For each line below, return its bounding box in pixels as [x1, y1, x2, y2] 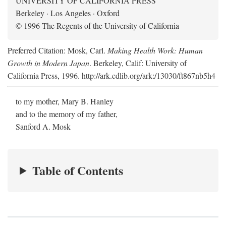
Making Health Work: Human [107, 44, 203, 55]
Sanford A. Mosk [16, 121, 71, 132]
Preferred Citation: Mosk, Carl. [8, 44, 107, 55]
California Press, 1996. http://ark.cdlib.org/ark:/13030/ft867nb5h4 [8, 70, 215, 81]
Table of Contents [32, 161, 124, 179]
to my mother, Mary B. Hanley [16, 95, 114, 106]
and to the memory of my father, [16, 108, 118, 119]
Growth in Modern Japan [8, 57, 89, 68]
